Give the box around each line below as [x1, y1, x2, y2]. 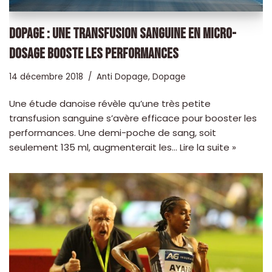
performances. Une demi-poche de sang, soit [9, 126, 216, 140]
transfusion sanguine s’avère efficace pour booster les [9, 112, 257, 125]
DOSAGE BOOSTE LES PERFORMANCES [9, 45, 178, 63]
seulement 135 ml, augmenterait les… [9, 141, 180, 154]
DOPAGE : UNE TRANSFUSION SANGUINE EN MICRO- [9, 25, 236, 43]
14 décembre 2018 [9, 71, 83, 83]
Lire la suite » [180, 141, 236, 154]
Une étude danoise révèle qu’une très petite [9, 97, 211, 110]
